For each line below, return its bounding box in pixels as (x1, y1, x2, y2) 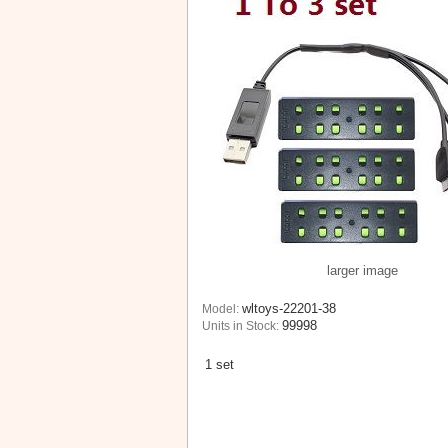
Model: (202, 301, 242, 316)
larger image (326, 262, 398, 278)
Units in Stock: (202, 318, 282, 333)
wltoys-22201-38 (242, 300, 336, 316)
